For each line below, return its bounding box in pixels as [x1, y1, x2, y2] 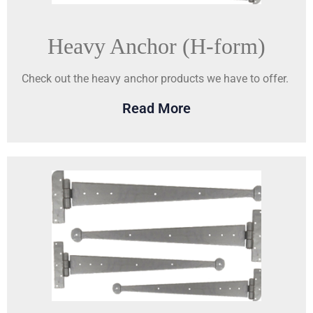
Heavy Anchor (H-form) [48, 34, 265, 59]
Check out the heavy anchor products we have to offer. [22, 72, 291, 86]
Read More [122, 99, 191, 117]
